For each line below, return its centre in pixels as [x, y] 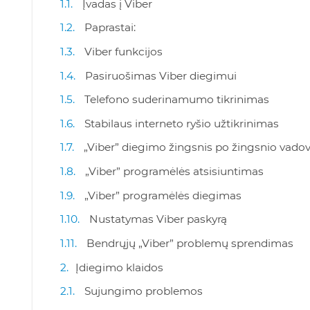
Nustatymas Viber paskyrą [158, 219]
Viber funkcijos [124, 51]
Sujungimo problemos [144, 291]
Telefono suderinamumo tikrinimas [177, 100]
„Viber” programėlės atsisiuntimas [174, 171]
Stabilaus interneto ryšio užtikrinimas [182, 123]
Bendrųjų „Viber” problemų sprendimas [190, 243]
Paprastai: [110, 28]
